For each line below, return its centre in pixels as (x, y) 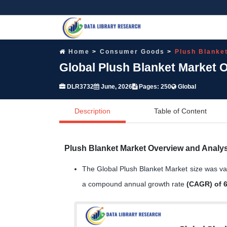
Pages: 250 (154, 86)
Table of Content (180, 111)
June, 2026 (116, 86)
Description (92, 111)
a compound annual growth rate (134, 184)
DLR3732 (80, 86)
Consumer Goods (132, 51)
